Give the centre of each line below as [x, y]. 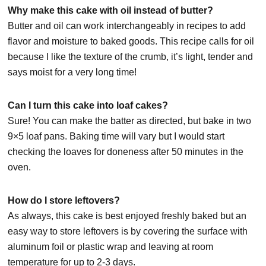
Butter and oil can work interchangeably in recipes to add [127, 26]
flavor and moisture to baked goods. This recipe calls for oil [131, 42]
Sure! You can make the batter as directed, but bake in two [130, 121]
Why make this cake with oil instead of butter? [111, 11]
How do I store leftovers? [64, 201]
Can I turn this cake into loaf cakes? [88, 106]
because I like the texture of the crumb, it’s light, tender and [131, 57]
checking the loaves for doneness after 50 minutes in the [126, 152]
